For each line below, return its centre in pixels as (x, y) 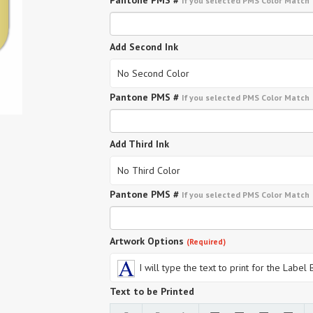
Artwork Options (147, 241)
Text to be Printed (152, 291)
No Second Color (153, 73)
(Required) (206, 242)
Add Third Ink (139, 144)
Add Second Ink (144, 47)
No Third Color (149, 170)
